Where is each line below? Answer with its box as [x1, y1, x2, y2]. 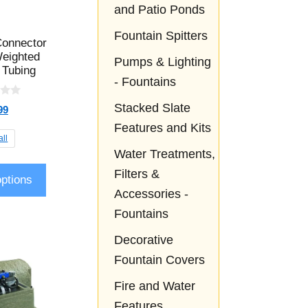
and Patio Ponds [113, 3, 205, 17]
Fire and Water [113, 279, 195, 294]
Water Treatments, [113, 147, 215, 162]
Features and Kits [113, 121, 211, 135]
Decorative [113, 233, 173, 247]
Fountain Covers [113, 253, 205, 267]
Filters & [113, 167, 159, 181]
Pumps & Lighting [113, 55, 211, 69]
